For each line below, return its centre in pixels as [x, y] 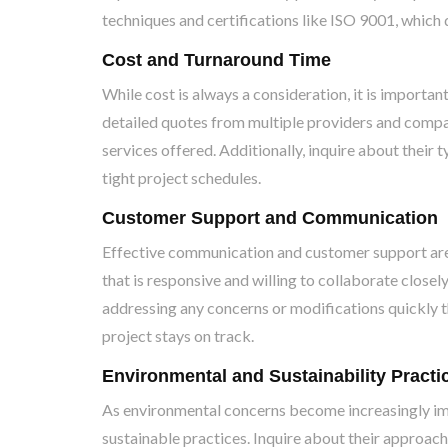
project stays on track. [178, 335]
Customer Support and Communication [270, 218]
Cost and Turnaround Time [219, 60]
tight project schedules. [181, 177]
